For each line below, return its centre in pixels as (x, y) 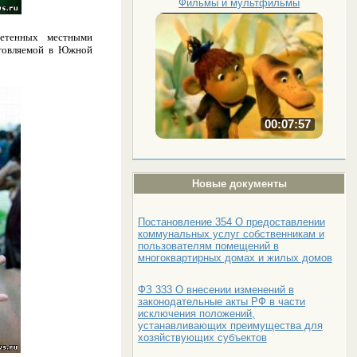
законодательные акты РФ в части (221, 301)
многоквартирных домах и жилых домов (235, 257)
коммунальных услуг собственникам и (231, 233)
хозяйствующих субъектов (202, 337)
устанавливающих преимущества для (230, 325)
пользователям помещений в (208, 245)
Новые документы (239, 183)
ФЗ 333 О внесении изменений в (216, 289)
